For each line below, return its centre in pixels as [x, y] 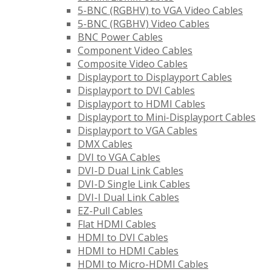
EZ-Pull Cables [110, 211]
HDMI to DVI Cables [123, 238]
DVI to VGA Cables [119, 158]
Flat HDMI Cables [117, 224]
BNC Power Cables [120, 37]
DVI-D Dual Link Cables [131, 171]
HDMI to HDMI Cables [128, 251]
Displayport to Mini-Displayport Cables [167, 117]
